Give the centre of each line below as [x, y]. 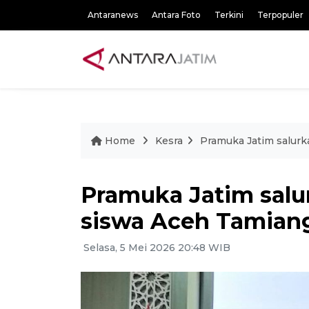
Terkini [229, 15]
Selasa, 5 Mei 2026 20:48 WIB [156, 248]
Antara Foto [176, 15]
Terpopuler [280, 15]
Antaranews [113, 15]
